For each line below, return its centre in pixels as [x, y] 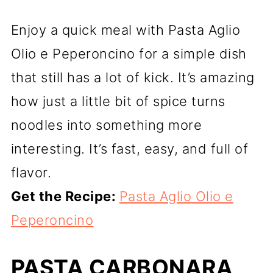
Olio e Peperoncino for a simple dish [129, 54]
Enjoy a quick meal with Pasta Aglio [126, 30]
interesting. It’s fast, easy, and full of [129, 149]
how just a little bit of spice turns [118, 101]
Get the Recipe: [65, 197]
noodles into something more [106, 125]
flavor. [31, 173]
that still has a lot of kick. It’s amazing [133, 78]
